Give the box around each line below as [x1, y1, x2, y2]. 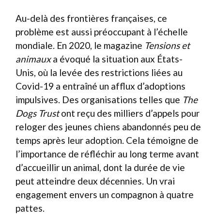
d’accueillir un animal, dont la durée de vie [15, 161, 185, 173]
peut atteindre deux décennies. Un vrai [15, 175, 175, 186]
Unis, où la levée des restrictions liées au [15, 66, 183, 78]
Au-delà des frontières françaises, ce [15, 12, 167, 24]
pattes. [15, 202, 45, 214]
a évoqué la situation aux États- [51, 53, 183, 64]
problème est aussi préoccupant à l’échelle [15, 26, 188, 37]
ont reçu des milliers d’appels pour [59, 107, 200, 119]
